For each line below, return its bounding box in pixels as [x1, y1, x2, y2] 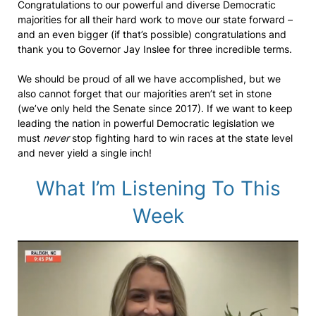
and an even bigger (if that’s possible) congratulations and [18, 28, 286, 40]
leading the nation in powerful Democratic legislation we [18, 117, 274, 129]
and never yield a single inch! [18, 147, 152, 159]
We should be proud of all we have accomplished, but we [18, 73, 281, 85]
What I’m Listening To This [35, 176, 281, 200]
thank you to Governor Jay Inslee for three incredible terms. [18, 43, 295, 55]
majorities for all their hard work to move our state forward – [18, 13, 293, 25]
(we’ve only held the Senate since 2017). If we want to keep [18, 102, 293, 114]
